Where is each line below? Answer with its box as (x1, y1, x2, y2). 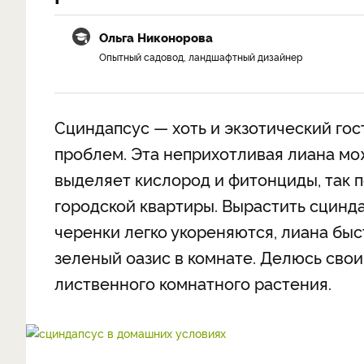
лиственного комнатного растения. (54, 271, 331, 294)
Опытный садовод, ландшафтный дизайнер (99, 50, 302, 63)
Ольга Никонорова (99, 28, 213, 45)
